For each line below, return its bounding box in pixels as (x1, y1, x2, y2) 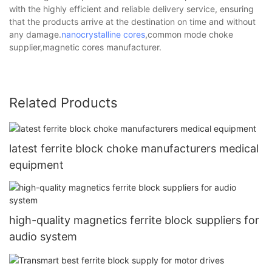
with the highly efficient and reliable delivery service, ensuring (9, 3, 254, 14)
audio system (9, 230, 77, 243)
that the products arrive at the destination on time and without (9, 16, 256, 27)
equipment (9, 158, 64, 171)
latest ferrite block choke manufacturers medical (9, 141, 259, 155)
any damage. (9, 29, 61, 39)
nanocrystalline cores (61, 29, 145, 39)
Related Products (9, 94, 118, 110)
